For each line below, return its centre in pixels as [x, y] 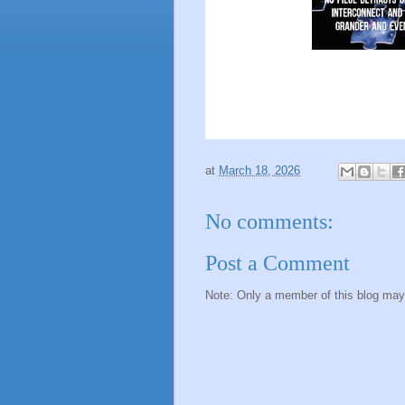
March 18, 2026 [259, 170]
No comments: [269, 221]
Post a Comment [278, 264]
